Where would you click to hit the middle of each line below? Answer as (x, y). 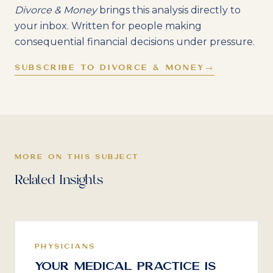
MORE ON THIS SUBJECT (77, 157)
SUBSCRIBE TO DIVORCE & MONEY (110, 67)
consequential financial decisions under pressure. (135, 42)
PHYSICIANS (65, 246)
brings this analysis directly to (169, 10)
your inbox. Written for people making (108, 26)
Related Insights (59, 180)
